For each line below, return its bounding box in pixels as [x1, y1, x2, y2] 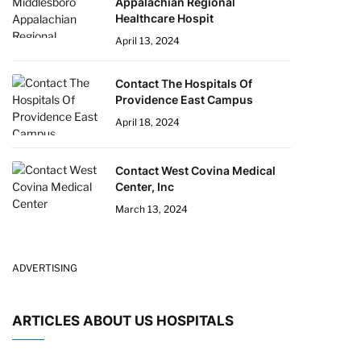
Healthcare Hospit [115, 11, 214, 25]
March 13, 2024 [115, 203, 188, 215]
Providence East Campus [115, 93, 253, 106]
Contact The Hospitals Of [115, 77, 252, 90]
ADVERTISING [12, 262, 77, 274]
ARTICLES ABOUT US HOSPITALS [12, 313, 234, 329]
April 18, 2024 [115, 116, 180, 128]
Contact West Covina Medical [115, 164, 276, 177]
